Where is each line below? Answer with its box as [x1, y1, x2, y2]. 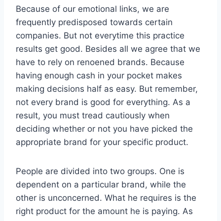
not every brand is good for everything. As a [16, 97, 190, 107]
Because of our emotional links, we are [16, 3, 169, 14]
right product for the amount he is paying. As [16, 206, 193, 216]
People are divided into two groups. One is [16, 166, 184, 176]
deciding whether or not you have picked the [16, 123, 193, 134]
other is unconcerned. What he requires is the [16, 192, 196, 203]
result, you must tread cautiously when [16, 110, 170, 120]
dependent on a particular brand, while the [16, 179, 186, 189]
